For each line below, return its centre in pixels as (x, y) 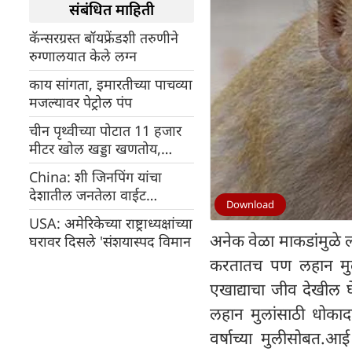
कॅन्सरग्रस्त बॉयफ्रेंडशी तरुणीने (104, 38)
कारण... (50, 167)
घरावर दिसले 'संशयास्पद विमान (110, 241)
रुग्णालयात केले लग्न (83, 56)
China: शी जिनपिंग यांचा (52, 177)
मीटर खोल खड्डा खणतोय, (95, 148)
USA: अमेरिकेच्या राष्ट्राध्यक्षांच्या (47, 223)
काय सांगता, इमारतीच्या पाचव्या (111, 84)
